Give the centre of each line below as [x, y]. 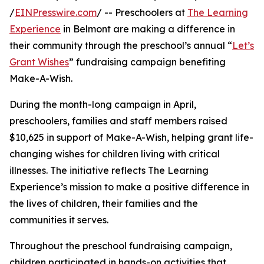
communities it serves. [59, 220]
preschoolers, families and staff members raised [118, 121]
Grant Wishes [39, 62]
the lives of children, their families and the [104, 204]
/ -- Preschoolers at [142, 13]
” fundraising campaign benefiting [147, 62]
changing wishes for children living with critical [115, 154]
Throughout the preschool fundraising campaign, [121, 246]
